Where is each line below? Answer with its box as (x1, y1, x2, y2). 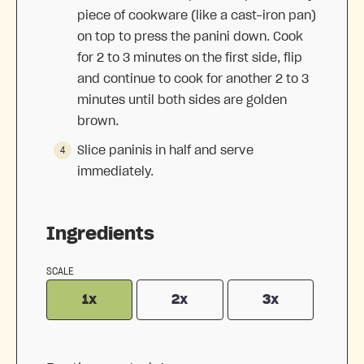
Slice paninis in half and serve (77, 143, 253, 157)
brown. (77, 114, 119, 128)
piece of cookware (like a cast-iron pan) (77, 8, 316, 22)
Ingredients (46, 224, 154, 243)
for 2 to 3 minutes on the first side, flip (77, 50, 302, 64)
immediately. (77, 164, 154, 178)
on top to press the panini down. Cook (77, 29, 303, 43)
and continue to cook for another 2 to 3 (77, 71, 309, 85)
